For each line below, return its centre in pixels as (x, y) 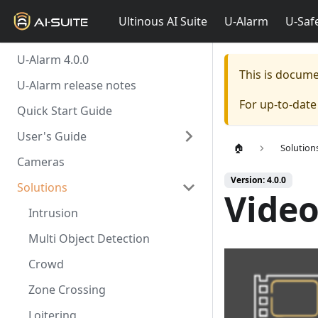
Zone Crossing (67, 290)
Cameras (41, 162)
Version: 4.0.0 (258, 180)
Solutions (42, 187)
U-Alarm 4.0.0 (53, 60)
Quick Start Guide (65, 111)
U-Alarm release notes (77, 85)
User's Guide (52, 136)
